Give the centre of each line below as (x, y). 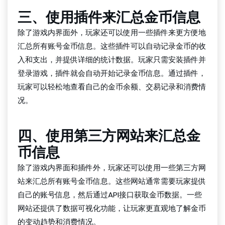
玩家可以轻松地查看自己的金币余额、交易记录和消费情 (112, 87)
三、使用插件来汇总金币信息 (109, 17)
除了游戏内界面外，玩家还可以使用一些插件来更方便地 (112, 32)
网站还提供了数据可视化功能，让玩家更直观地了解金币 (112, 208)
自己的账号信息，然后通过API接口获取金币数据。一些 (110, 195)
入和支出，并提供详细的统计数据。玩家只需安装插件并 (112, 60)
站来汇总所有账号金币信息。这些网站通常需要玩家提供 (112, 181)
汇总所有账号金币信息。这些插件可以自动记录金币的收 (112, 46)
